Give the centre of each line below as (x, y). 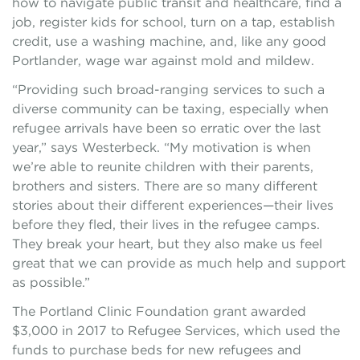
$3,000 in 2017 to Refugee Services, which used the (176, 331)
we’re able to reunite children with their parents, (163, 167)
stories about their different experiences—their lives (173, 205)
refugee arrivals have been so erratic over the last (166, 128)
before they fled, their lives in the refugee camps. (166, 225)
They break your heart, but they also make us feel (167, 244)
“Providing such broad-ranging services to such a (168, 90)
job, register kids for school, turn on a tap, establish (174, 22)
